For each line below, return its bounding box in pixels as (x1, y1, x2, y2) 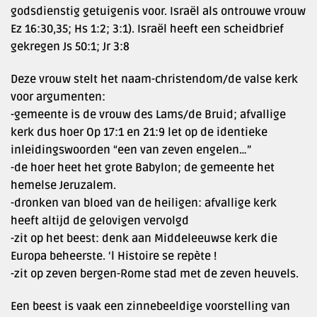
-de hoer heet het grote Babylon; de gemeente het (11, 161, 275, 175)
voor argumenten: (11, 90, 105, 105)
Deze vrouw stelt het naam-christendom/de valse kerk (11, 72, 298, 87)
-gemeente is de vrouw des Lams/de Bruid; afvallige (11, 108, 286, 122)
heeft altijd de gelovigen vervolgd (11, 214, 189, 229)
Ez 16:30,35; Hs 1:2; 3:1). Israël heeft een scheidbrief (11, 22, 284, 37)
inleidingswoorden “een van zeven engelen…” (11, 143, 251, 158)
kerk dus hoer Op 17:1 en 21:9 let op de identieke (11, 125, 267, 140)
